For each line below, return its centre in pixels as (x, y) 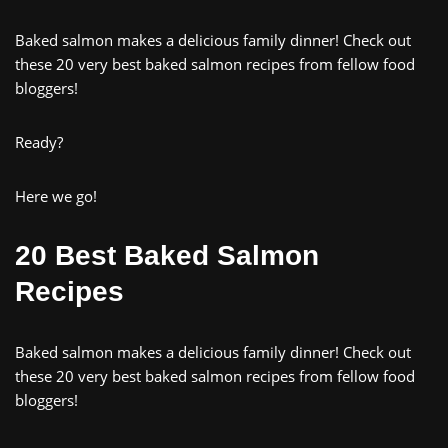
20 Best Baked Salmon (167, 255)
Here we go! (56, 195)
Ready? (39, 141)
